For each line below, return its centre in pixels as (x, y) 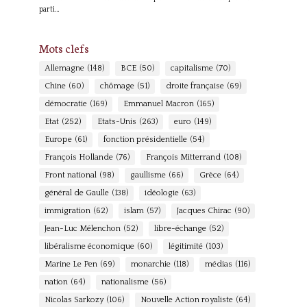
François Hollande (78, 158)
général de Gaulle (76, 193)
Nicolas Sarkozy (74, 300)
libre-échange (180, 229)
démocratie (65, 104)
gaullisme (148, 175)
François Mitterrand (183, 158)
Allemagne (64, 69)
